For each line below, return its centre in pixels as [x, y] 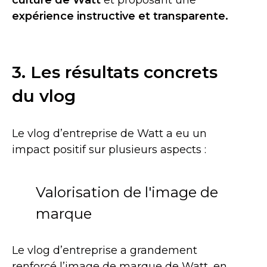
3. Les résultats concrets [115, 72]
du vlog [44, 96]
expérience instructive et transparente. [120, 16]
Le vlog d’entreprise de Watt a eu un [109, 133]
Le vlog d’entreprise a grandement [105, 250]
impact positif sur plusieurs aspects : [109, 150]
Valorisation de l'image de [127, 192]
